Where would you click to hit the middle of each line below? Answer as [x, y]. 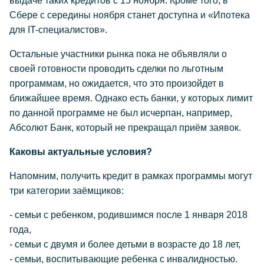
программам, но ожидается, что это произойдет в [117, 83]
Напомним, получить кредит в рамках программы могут [131, 176]
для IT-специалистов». [58, 30]
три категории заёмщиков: [67, 191]
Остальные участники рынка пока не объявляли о [118, 54]
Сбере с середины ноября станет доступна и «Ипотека [130, 15]
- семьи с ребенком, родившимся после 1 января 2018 [128, 215]
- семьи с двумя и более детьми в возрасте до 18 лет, [125, 244]
